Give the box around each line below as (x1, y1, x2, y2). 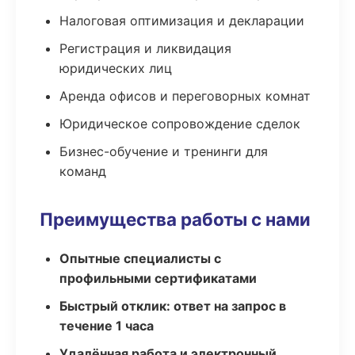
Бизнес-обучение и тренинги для (59, 143, 268, 159)
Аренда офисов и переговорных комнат (59, 88, 311, 104)
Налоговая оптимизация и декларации (59, 13, 304, 29)
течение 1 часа (59, 318, 154, 334)
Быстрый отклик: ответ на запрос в (59, 298, 286, 314)
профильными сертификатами (59, 270, 257, 286)
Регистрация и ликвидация (59, 40, 231, 56)
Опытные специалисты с (59, 250, 221, 266)
